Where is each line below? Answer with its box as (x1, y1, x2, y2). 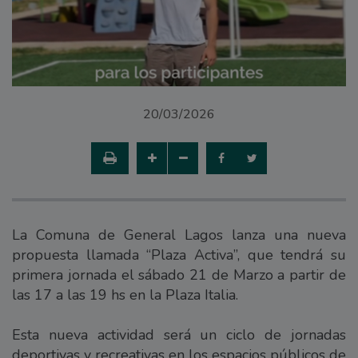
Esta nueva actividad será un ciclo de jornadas (12, 324, 346, 344)
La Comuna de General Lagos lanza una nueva (12, 225, 346, 245)
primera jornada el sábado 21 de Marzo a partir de (12, 265, 346, 284)
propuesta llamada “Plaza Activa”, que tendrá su (12, 245, 346, 265)
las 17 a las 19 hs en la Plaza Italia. (12, 284, 238, 304)
